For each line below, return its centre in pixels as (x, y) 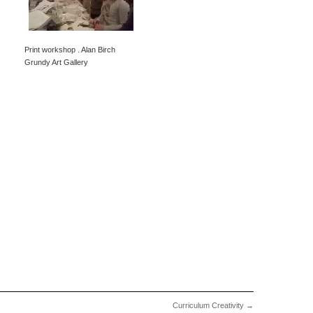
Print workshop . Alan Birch (70, 50)
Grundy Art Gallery (56, 62)
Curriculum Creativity (209, 306)
